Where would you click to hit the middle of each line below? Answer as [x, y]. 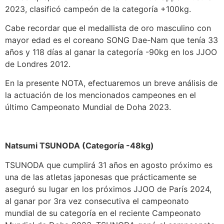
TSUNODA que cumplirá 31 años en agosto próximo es [109, 165]
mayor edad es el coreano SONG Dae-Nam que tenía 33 [111, 40]
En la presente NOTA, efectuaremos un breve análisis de [111, 83]
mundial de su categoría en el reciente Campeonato [103, 213]
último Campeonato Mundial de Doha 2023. [89, 107]
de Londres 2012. [38, 64]
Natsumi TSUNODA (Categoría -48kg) [79, 146]
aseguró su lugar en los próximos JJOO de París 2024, [108, 189]
